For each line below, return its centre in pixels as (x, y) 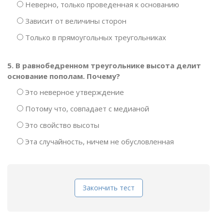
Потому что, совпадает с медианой (86, 108)
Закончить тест (108, 188)
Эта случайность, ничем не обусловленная (99, 141)
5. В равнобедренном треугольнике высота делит (104, 65)
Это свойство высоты (61, 125)
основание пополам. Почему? (64, 76)
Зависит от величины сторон (75, 21)
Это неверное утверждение (74, 92)
